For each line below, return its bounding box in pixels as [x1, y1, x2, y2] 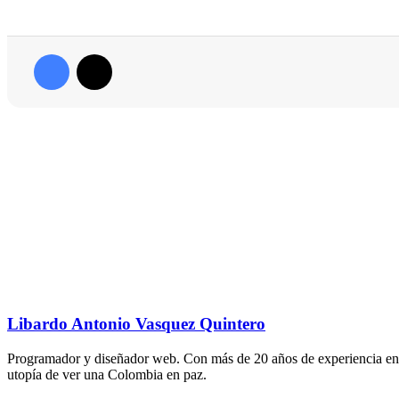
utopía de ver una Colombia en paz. [7, 367, 207, 383]
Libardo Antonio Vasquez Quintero [7, 314, 265, 334]
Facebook [69, 45, 124, 61]
